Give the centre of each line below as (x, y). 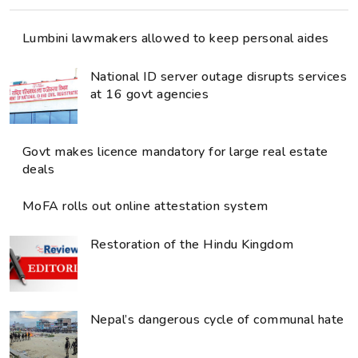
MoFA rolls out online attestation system (145, 207)
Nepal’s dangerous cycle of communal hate (217, 320)
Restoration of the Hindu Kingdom (192, 245)
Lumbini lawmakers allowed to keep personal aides (176, 39)
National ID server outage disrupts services (219, 77)
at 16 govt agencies (150, 95)
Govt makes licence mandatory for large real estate (175, 152)
